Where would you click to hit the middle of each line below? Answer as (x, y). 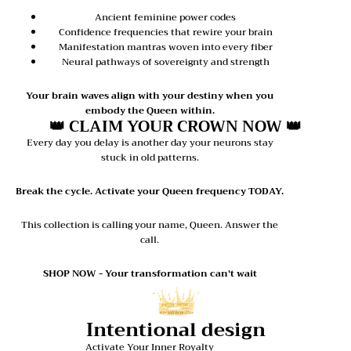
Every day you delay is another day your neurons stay (150, 143)
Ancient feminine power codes (165, 18)
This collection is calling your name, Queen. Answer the (150, 225)
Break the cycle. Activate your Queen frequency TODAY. (150, 192)
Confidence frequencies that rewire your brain (165, 33)
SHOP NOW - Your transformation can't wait (150, 274)
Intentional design (175, 330)
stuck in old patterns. (150, 158)
